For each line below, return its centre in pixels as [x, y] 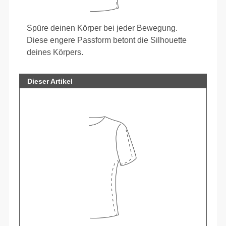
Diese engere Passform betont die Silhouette [107, 40]
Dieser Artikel [50, 81]
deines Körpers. [55, 52]
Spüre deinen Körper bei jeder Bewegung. [102, 28]
